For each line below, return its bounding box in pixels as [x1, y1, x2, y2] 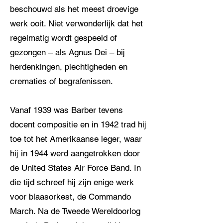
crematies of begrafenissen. [10, 76, 113, 86]
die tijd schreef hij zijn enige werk [10, 177, 134, 187]
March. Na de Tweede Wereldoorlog [10, 206, 140, 216]
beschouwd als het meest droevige [10, 4, 138, 14]
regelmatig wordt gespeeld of [10, 33, 117, 43]
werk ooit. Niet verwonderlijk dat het [10, 18, 143, 28]
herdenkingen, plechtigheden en [10, 62, 127, 72]
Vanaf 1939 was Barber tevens [10, 105, 123, 115]
